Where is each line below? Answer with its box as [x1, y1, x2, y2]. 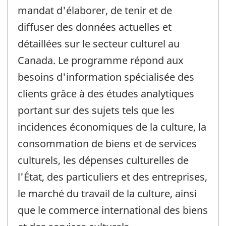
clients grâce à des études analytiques [18, 86, 194, 100]
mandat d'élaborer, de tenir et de [18, 3, 172, 17]
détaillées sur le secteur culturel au [18, 36, 180, 50]
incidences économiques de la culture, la [18, 120, 206, 134]
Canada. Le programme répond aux [18, 53, 184, 67]
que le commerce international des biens [18, 203, 208, 217]
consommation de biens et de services [18, 136, 197, 150]
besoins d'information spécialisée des [18, 70, 194, 84]
